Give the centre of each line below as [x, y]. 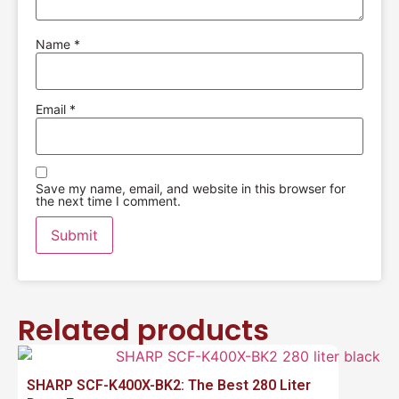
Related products [143, 330]
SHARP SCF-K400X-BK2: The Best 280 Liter [169, 386]
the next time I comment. [108, 200]
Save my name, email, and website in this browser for [191, 188]
